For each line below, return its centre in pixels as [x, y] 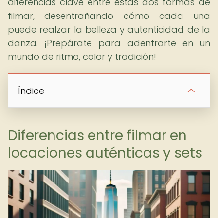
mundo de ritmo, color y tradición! [82, 57]
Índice [31, 91]
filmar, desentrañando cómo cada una [109, 16]
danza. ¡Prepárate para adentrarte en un [109, 43]
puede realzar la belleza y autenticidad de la [109, 29]
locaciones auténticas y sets [105, 153]
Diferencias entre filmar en [97, 136]
